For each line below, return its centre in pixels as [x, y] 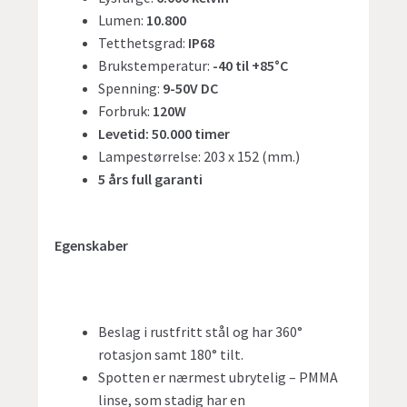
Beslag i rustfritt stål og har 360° [201, 332]
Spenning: [131, 89]
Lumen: [123, 20]
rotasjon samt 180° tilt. [171, 355]
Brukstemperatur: [156, 66]
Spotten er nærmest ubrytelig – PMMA [218, 377]
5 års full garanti [151, 179]
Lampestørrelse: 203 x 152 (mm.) [199, 157]
